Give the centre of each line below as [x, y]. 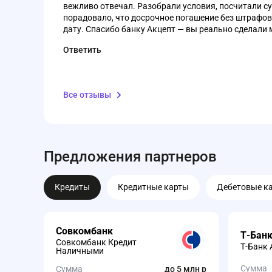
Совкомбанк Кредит [96, 242]
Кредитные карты [153, 187]
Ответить [82, 49]
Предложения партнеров [130, 157]
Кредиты [72, 187]
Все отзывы [87, 95]
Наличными [80, 251]
